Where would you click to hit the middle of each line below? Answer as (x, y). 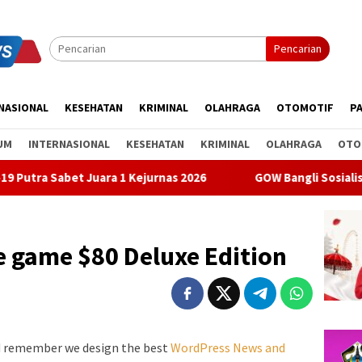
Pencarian (298, 48)
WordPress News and (228, 348)
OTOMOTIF (305, 107)
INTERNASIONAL (69, 144)
